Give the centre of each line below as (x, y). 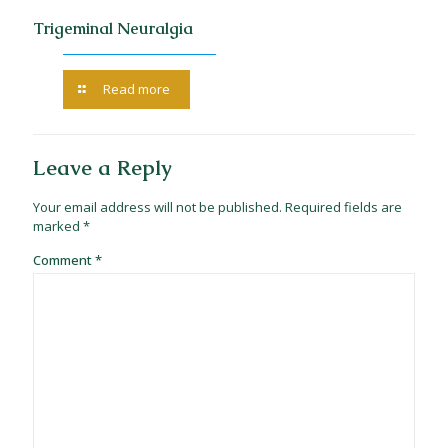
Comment (64, 260)
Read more (136, 89)
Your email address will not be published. (157, 207)
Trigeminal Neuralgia (113, 29)
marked (58, 226)
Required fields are (343, 207)
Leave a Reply (102, 168)
